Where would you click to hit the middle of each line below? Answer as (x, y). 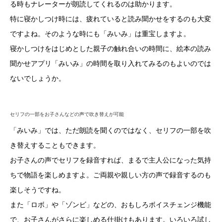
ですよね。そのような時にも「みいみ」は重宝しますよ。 (100, 33)
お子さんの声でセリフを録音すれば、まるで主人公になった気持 (111, 160)
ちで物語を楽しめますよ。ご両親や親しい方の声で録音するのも (111, 175)
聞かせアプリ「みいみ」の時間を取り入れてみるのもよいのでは (111, 63)
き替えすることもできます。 (55, 145)
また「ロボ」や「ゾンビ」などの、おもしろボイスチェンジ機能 (111, 204)
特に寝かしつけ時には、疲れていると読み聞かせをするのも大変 (111, 19)
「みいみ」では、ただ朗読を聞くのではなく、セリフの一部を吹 (111, 130)
